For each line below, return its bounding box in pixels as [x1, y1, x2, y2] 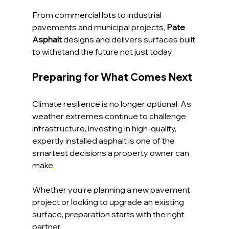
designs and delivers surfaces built [63, 34, 197, 44]
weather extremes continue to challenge [32, 110, 188, 121]
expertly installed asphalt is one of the [32, 135, 176, 146]
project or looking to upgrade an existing [32, 196, 186, 207]
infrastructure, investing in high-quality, [32, 123, 178, 133]
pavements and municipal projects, [32, 21, 165, 32]
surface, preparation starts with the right [32, 209, 186, 219]
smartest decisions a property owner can [32, 147, 191, 158]
